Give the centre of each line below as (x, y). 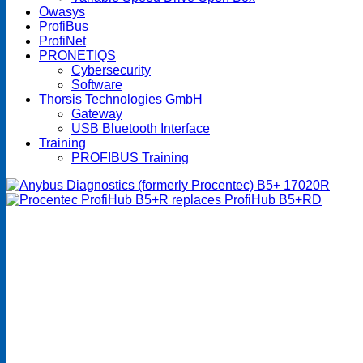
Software (97, 85)
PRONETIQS (77, 56)
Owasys (62, 12)
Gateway (97, 114)
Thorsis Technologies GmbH (121, 100)
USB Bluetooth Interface (141, 129)
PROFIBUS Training (130, 158)
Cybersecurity (111, 70)
